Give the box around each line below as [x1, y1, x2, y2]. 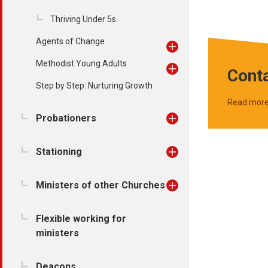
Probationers [36, 112, 96, 124]
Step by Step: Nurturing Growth [36, 81, 153, 90]
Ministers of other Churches [36, 179, 165, 191]
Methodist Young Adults [36, 59, 127, 68]
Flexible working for [36, 213, 126, 224]
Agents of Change [36, 36, 105, 46]
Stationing [36, 146, 82, 157]
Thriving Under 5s [50, 14, 116, 24]
